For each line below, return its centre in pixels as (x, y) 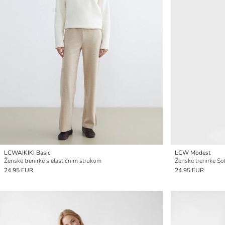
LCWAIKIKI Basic (27, 153)
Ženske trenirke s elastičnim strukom (53, 161)
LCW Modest (193, 153)
